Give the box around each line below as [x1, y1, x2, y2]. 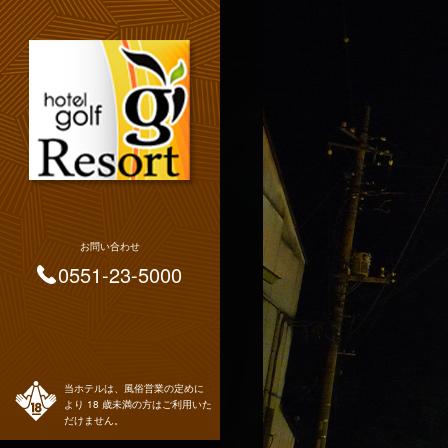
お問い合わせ [80, 239, 140, 253]
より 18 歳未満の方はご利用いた [64, 397, 212, 411]
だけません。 [64, 413, 124, 427]
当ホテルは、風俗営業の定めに [64, 381, 204, 395]
